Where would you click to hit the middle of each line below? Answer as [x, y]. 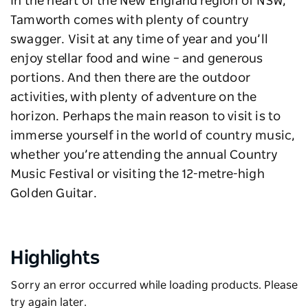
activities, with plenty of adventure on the [134, 98]
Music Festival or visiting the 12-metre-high [137, 175]
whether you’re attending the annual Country [144, 156]
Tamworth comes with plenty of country [130, 21]
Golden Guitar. [57, 194]
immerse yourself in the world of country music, [153, 136]
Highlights [55, 259]
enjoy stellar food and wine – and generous [137, 59]
